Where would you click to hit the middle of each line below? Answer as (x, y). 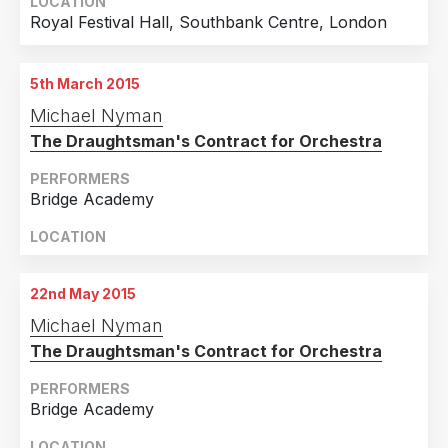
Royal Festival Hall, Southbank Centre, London (208, 22)
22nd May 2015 (83, 293)
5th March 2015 (85, 83)
